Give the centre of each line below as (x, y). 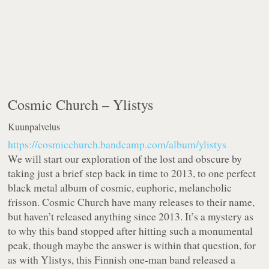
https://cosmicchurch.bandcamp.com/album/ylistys (117, 144)
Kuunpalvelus (34, 127)
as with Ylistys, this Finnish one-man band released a (122, 260)
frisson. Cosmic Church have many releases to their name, (131, 202)
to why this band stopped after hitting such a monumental (131, 231)
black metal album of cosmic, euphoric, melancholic (120, 188)
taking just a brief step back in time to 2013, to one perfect (132, 173)
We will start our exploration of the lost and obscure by (125, 159)
